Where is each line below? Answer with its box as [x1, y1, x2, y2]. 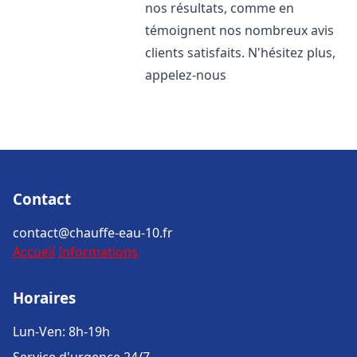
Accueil [13, 243, 55, 261]
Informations [58, 243, 138, 261]
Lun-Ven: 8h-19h [13, 323, 110, 340]
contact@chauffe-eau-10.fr [13, 224, 173, 241]
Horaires [13, 288, 76, 308]
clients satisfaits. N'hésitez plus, [145, 44, 336, 61]
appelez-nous [145, 66, 227, 84]
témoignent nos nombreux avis [145, 22, 335, 39]
